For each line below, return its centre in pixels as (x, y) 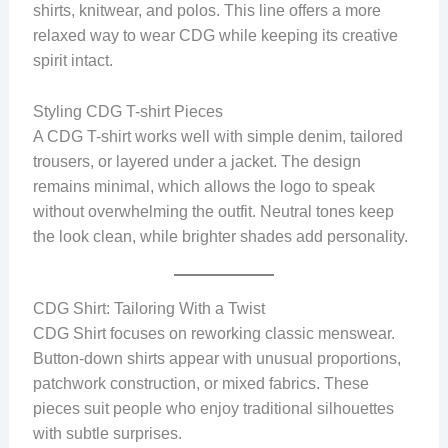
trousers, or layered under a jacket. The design (196, 161)
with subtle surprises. (107, 434)
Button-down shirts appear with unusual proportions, (216, 359)
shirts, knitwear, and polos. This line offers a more (206, 11)
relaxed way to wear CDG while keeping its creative (215, 36)
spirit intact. (72, 61)
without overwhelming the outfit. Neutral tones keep (213, 211)
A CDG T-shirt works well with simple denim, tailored (217, 136)
